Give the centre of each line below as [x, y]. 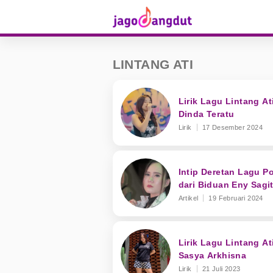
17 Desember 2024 [232, 127]
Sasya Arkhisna [212, 255]
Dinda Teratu [206, 114]
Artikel [188, 198]
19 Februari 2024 [236, 198]
